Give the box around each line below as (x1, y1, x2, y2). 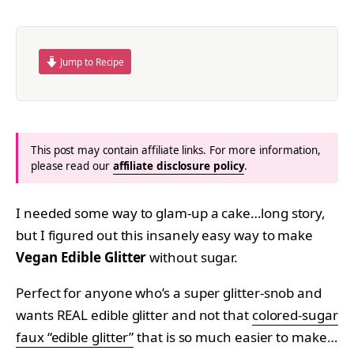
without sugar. (149, 247, 239, 266)
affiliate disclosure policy (112, 158, 245, 173)
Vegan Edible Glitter (16, 247, 150, 266)
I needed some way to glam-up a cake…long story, (16, 203, 326, 222)
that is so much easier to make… (134, 327, 337, 346)
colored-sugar (251, 305, 338, 324)
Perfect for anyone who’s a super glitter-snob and (16, 283, 322, 302)
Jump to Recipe (58, 55, 125, 68)
